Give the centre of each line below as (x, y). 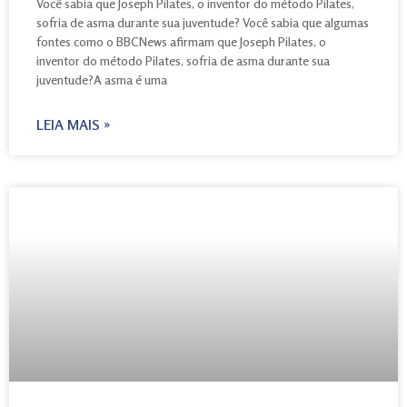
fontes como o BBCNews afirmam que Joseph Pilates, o (181, 41)
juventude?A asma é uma (102, 79)
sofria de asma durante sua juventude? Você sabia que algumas (203, 22)
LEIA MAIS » (73, 124)
